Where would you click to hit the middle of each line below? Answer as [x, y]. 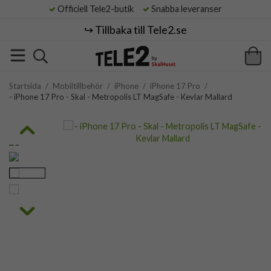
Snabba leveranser [186, 9]
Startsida [25, 86]
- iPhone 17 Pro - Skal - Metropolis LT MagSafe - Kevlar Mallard [121, 97]
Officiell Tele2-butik [98, 9]
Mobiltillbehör [78, 86]
